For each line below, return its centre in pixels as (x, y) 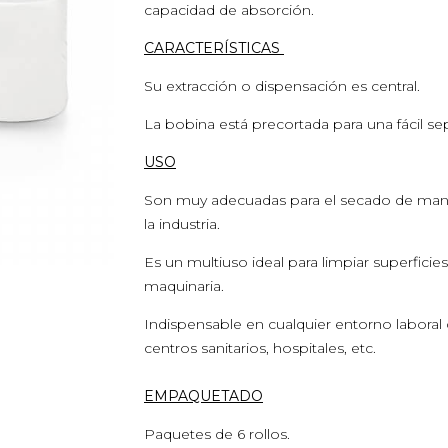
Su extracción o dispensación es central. (282, 86)
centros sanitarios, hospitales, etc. (260, 348)
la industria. (184, 224)
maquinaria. (184, 286)
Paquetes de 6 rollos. (217, 434)
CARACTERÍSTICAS (214, 48)
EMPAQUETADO (203, 396)
